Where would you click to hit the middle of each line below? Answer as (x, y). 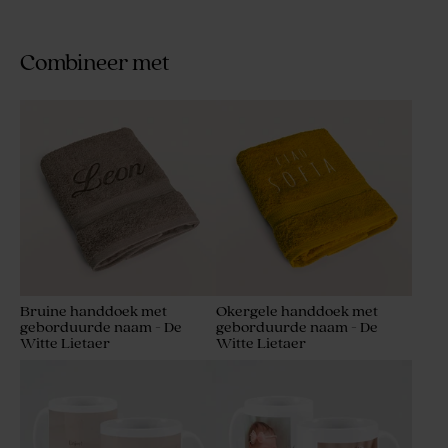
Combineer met (95, 64)
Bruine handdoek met (93, 312)
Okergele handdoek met (297, 312)
